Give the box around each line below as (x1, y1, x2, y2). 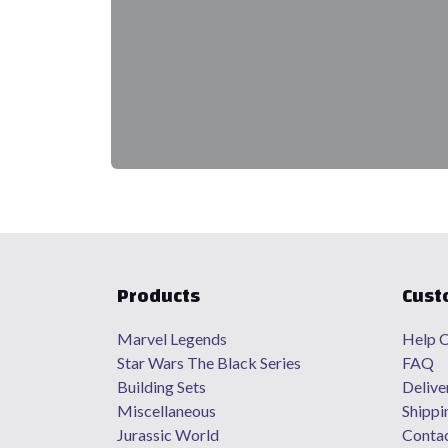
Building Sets (117, 377, 206, 396)
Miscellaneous (117, 401, 216, 420)
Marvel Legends (117, 329, 230, 348)
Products (117, 277, 200, 314)
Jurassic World (117, 425, 219, 444)
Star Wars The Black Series (117, 353, 304, 372)
